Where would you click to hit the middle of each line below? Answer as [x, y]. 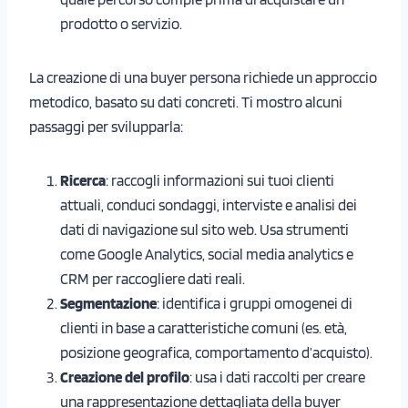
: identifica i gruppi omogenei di [255, 303]
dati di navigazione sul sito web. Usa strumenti [204, 229]
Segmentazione [108, 303]
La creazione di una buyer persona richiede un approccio [203, 77]
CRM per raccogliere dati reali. [153, 278]
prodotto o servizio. [121, 23]
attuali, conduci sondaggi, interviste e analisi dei [209, 204]
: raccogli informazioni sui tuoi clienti [220, 180]
